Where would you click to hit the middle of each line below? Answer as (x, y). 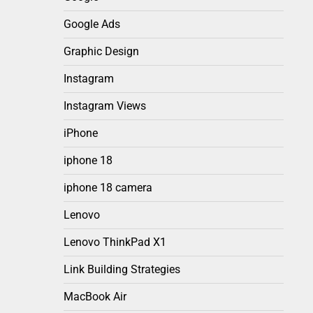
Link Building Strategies (122, 270)
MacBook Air (95, 297)
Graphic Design (101, 52)
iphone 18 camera (108, 188)
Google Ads (92, 24)
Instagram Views (105, 106)
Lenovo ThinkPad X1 (115, 242)
